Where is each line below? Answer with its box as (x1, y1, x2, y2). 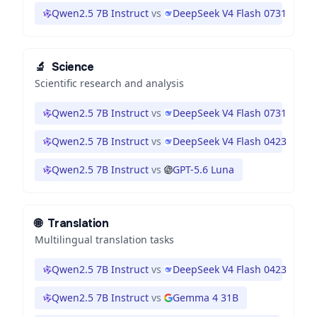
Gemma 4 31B (173, 291, 238, 304)
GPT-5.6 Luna (173, 163, 234, 176)
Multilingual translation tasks (35, 233, 174, 246)
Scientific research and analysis (35, 76, 184, 90)
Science (51, 59, 94, 74)
